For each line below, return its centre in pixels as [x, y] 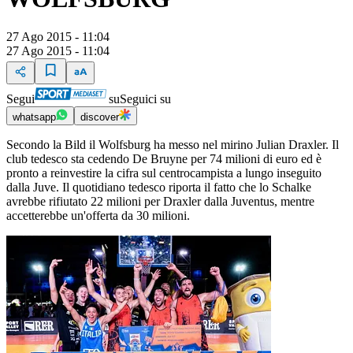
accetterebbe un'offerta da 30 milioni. [98, 216]
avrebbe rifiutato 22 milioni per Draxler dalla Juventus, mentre [160, 202]
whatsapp [34, 117]
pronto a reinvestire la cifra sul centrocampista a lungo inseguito [164, 173]
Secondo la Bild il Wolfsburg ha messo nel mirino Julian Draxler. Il [173, 145]
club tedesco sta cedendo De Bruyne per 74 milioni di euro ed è [164, 159]
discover [100, 117]
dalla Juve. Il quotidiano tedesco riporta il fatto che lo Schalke [159, 188]
